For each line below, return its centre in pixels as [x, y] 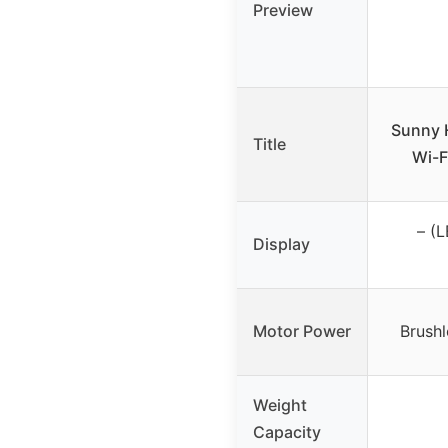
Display [281, 243]
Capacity [287, 431]
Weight [280, 404]
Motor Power [302, 330]
